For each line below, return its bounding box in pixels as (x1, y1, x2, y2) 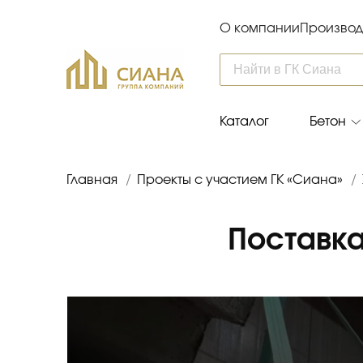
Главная (66, 173, 117, 186)
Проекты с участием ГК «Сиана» (137, 173, 343, 186)
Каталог (219, 115, 269, 128)
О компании (219, 22, 300, 35)
